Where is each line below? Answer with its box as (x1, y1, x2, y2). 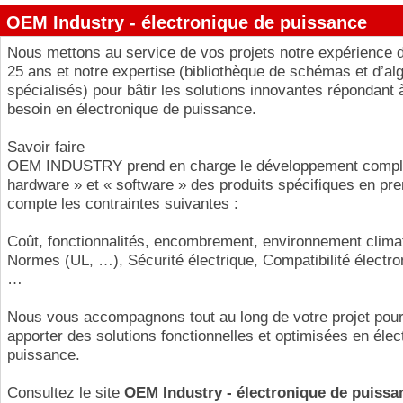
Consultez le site (7, 384, 124, 401)
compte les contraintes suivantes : (7, 195, 238, 212)
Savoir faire (7, 139, 85, 156)
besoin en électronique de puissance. (7, 101, 256, 118)
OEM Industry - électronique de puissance (6, 12, 367, 32)
